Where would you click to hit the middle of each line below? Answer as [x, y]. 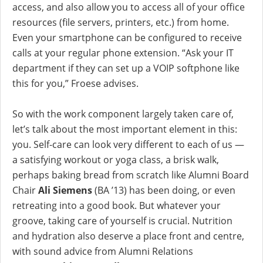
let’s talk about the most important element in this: [125, 129]
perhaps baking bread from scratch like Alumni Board [131, 175]
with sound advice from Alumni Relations [103, 251]
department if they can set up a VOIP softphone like [126, 68]
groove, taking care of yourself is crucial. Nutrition [122, 220]
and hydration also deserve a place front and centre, [128, 236]
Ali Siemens [66, 190]
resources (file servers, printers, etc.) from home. [121, 22]
